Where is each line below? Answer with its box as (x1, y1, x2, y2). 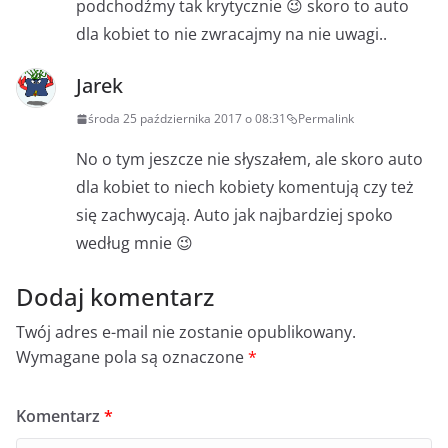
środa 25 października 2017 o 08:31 (88, 110, 286, 128)
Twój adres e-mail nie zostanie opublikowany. (16, 321, 356, 344)
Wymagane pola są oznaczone (16, 346, 248, 369)
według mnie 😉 (76, 232, 193, 255)
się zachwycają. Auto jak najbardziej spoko (76, 204, 393, 227)
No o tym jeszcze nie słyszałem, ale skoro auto (76, 148, 423, 171)
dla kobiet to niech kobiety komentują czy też (76, 176, 414, 199)
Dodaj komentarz (16, 280, 214, 314)
